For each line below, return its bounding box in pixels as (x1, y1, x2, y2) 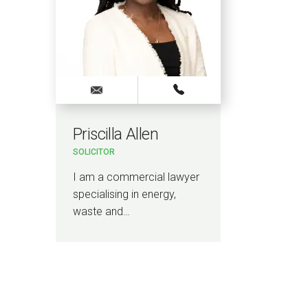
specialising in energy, (72, 187, 176, 201)
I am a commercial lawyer (72, 170, 199, 184)
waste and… (72, 204, 130, 218)
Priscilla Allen (72, 125, 158, 144)
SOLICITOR (72, 146, 115, 157)
